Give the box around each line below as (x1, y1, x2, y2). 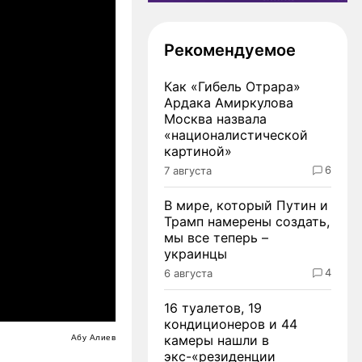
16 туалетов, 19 (164, 299, 262, 316)
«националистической (164, 126, 308, 143)
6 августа (164, 266, 213, 280)
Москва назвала (164, 110, 267, 127)
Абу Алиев (70, 332, 116, 342)
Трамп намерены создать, (164, 213, 330, 229)
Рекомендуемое (164, 40, 296, 60)
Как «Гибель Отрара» (164, 78, 301, 95)
